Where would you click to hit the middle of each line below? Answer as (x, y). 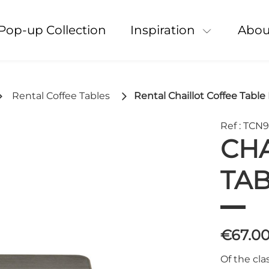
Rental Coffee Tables (61, 96)
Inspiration (164, 30)
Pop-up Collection (56, 30)
